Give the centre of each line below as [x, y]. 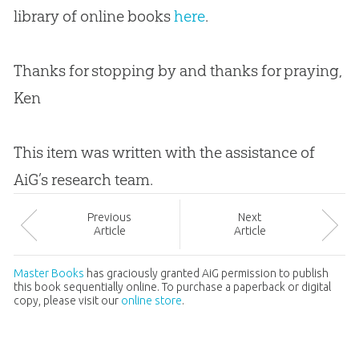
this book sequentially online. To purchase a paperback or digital [172, 286]
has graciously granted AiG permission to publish [206, 273]
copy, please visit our [67, 300]
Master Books [48, 273]
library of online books [93, 16]
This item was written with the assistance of [164, 152]
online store [151, 300]
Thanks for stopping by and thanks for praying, [177, 70]
